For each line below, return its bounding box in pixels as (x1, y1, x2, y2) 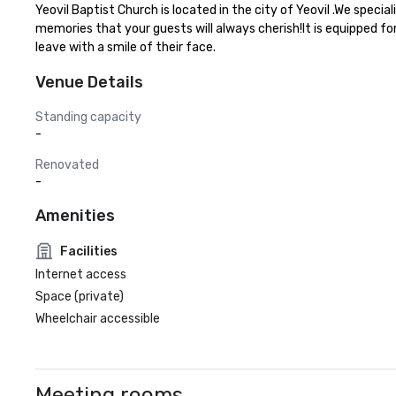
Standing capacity (35, 110, 141, 125)
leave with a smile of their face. (35, 40, 216, 55)
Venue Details (35, 72, 143, 92)
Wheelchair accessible (35, 311, 160, 326)
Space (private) (35, 289, 124, 304)
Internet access (35, 267, 126, 282)
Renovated (35, 157, 99, 172)
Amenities (35, 206, 115, 225)
